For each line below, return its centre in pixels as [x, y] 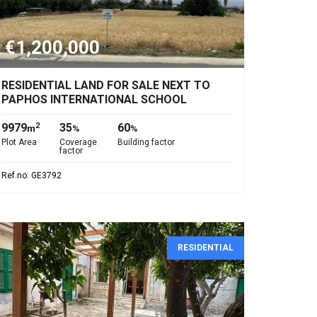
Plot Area [19, 142]
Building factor [146, 142]
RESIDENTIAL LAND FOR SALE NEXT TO [106, 85]
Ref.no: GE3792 [31, 175]
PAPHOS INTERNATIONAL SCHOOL [94, 99]
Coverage [78, 142]
